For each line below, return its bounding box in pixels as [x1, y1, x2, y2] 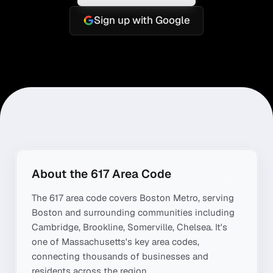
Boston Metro [140, 192, 198, 204]
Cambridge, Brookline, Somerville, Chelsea [32, 221, 211, 233]
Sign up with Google [93, 13, 190, 27]
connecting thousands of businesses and [32, 250, 208, 262]
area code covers [63, 192, 140, 204]
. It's [211, 221, 227, 233]
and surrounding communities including [63, 207, 235, 218]
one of [32, 236, 62, 247]
